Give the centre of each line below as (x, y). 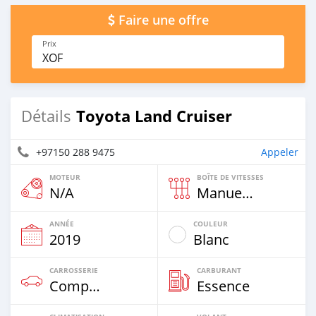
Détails (46, 116)
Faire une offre (163, 20)
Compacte (95, 286)
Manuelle (248, 193)
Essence (223, 286)
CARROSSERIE (74, 270)
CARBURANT (219, 270)
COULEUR (211, 224)
